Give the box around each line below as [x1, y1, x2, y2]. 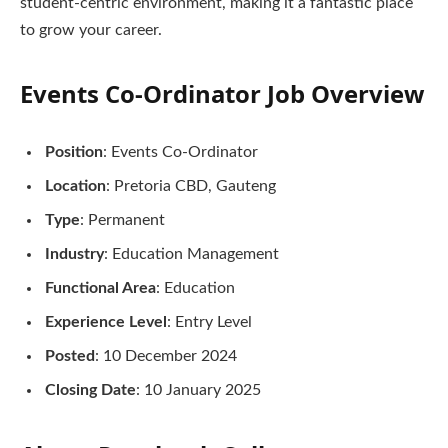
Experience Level [45, 314, 167, 331]
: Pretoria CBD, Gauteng [106, 178, 276, 195]
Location [45, 178, 106, 195]
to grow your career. [20, 21, 162, 38]
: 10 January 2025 [136, 382, 261, 399]
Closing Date [45, 382, 136, 399]
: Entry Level [167, 314, 252, 331]
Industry [45, 246, 104, 263]
